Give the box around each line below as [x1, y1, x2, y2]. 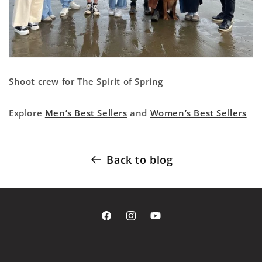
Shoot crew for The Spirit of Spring [9, 75, 163, 88]
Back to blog [106, 153, 173, 167]
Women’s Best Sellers [150, 107, 247, 119]
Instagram [125, 216, 168, 228]
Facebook [100, 216, 141, 228]
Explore [9, 107, 45, 119]
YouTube [149, 216, 187, 228]
